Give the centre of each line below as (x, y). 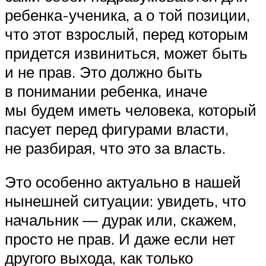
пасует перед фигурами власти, (117, 129)
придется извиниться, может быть (126, 53)
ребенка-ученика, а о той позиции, (127, 15)
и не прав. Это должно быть (104, 72)
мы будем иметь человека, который (131, 110)
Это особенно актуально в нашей (123, 182)
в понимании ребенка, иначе (106, 91)
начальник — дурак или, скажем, (121, 220)
